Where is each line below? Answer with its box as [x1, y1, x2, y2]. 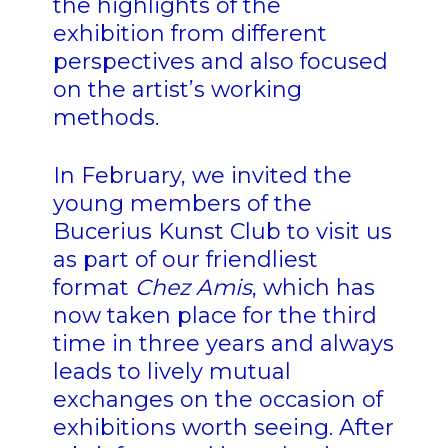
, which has [251, 274, 375, 302]
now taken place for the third [52, 302, 377, 330]
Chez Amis [134, 274, 252, 302]
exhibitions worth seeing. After [52, 414, 394, 442]
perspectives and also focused [52, 48, 388, 76]
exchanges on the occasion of [52, 386, 383, 414]
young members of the [52, 190, 312, 218]
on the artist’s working [52, 76, 302, 104]
